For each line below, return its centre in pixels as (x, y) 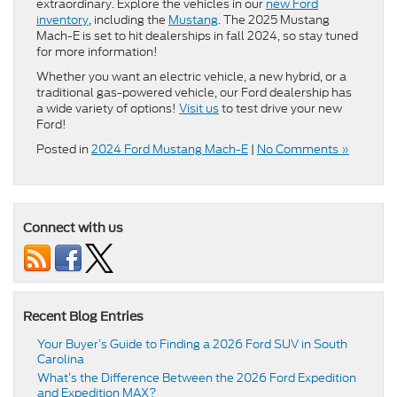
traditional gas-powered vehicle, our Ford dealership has (194, 93)
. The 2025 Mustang (274, 20)
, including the (128, 20)
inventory (62, 20)
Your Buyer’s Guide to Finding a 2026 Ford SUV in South (192, 345)
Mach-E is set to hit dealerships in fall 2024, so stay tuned (197, 36)
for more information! (97, 52)
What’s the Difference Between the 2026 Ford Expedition (197, 378)
